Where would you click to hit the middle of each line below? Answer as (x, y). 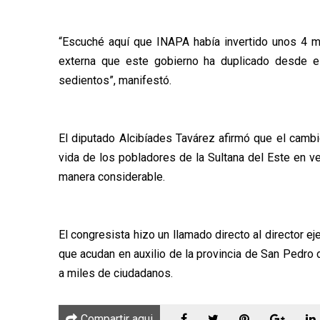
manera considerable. (112, 176)
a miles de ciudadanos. (116, 273)
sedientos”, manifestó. (115, 80)
